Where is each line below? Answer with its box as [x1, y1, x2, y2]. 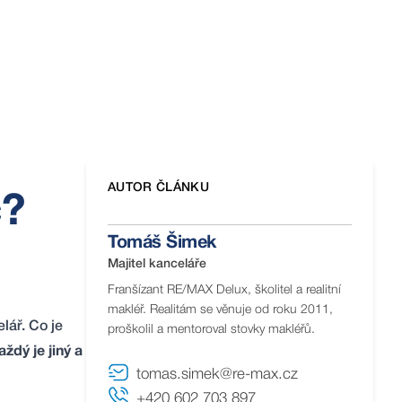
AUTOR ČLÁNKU [108, 182, 210, 194]
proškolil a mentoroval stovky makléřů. [108, 324, 315, 336]
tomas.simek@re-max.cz [136, 368, 298, 381]
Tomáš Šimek [108, 235, 216, 251]
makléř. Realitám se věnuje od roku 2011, [108, 304, 333, 316]
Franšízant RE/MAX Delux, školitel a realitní [108, 284, 341, 296]
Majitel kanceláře [108, 258, 206, 270]
